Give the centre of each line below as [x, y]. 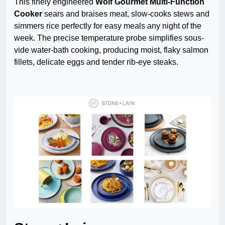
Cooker [28, 14]
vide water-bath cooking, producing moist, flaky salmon [111, 50]
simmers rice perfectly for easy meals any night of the [108, 26]
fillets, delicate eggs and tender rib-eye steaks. [96, 62]
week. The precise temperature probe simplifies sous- [109, 38]
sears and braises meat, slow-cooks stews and [126, 14]
